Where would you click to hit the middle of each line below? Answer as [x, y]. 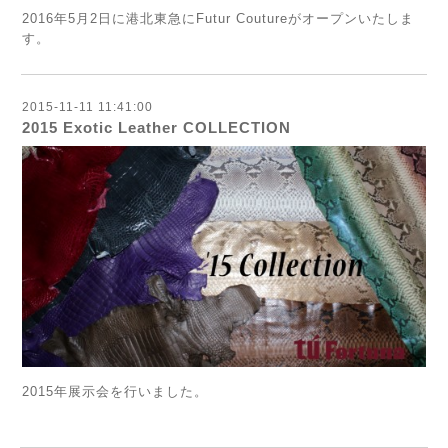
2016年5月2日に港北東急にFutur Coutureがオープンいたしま [218, 18]
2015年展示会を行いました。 [115, 392]
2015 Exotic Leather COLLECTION [156, 127]
